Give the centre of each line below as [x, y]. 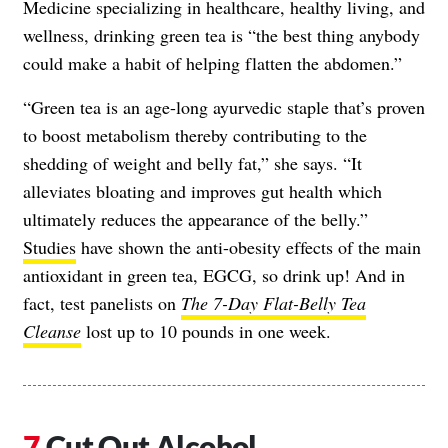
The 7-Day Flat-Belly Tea [273, 303]
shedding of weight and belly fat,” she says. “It [192, 163]
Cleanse [52, 331]
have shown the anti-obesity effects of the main [248, 247]
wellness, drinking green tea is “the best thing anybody [221, 35]
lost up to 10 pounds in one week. [206, 331]
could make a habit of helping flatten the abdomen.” [212, 63]
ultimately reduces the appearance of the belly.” [195, 219]
